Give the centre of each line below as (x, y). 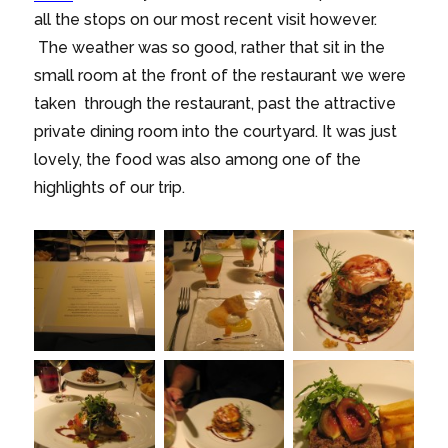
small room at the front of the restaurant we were (220, 76)
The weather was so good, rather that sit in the (210, 48)
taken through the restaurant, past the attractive (215, 104)
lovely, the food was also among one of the (198, 160)
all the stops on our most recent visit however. (206, 20)
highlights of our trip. (110, 188)
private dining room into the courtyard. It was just (216, 132)
